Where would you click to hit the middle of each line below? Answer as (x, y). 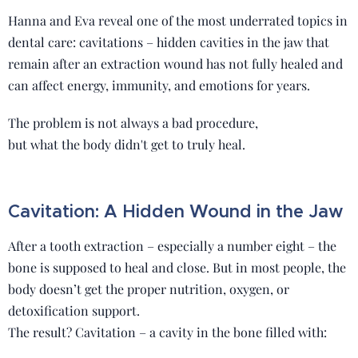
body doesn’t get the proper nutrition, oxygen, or (149, 289)
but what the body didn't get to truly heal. (127, 144)
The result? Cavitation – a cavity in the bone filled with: (167, 332)
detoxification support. (74, 310)
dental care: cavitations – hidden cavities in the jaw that (169, 42)
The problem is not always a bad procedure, (133, 123)
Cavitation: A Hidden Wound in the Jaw (175, 211)
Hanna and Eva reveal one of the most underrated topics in (178, 20)
